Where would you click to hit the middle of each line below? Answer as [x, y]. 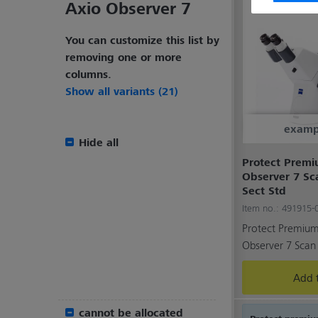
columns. [88, 74]
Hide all [97, 142]
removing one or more [124, 57]
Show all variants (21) [122, 91]
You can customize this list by [142, 40]
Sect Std [264, 190]
